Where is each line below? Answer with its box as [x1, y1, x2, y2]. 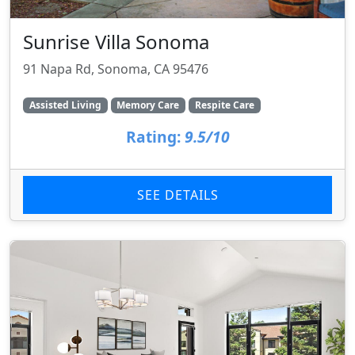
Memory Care [116, 98, 180, 113]
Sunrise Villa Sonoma [23, 29, 209, 55]
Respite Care [194, 98, 254, 113]
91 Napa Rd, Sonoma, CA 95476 [23, 60, 208, 78]
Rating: [125, 126, 181, 148]
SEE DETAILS [136, 186, 219, 204]
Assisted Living [29, 98, 101, 113]
